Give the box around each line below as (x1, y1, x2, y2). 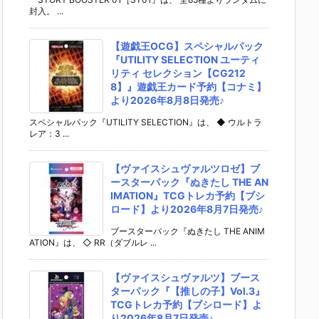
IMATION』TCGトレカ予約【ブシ (110, 189, 265, 202)
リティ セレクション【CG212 (110, 66, 246, 79)
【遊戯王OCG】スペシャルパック (110, 39, 263, 52)
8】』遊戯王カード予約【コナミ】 (110, 80, 266, 93)
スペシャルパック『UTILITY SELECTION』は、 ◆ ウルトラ (29, 116, 262, 127)
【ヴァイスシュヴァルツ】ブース (110, 271, 260, 283)
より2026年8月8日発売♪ (110, 93, 224, 106)
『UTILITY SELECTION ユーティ (110, 53, 260, 66)
